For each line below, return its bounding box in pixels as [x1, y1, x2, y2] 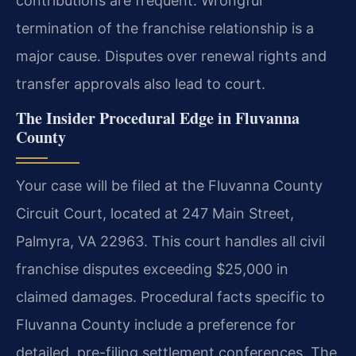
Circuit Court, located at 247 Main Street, [16, 205, 294, 222]
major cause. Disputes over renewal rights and [16, 48, 327, 65]
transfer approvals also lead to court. [16, 75, 265, 93]
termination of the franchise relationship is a [16, 20, 314, 37]
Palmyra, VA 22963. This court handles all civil [16, 233, 325, 250]
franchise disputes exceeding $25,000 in [16, 261, 288, 278]
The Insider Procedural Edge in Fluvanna [16, 106, 300, 130]
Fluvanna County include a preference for [16, 316, 296, 334]
